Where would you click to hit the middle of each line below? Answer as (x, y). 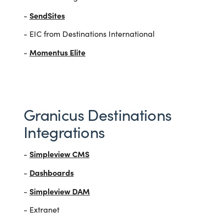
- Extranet (41, 210)
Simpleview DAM (60, 191)
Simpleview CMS (59, 154)
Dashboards (52, 173)
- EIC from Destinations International (89, 33)
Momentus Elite (57, 52)
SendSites (47, 15)
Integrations (64, 132)
